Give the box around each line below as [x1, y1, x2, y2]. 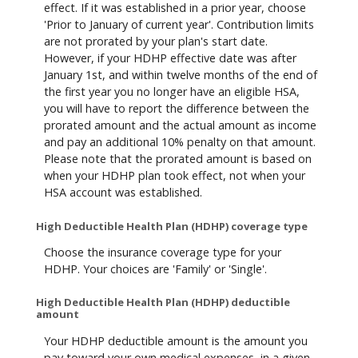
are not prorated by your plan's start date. [44, 34, 268, 50]
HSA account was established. [44, 185, 202, 201]
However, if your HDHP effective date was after [44, 50, 296, 66]
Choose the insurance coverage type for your [44, 244, 281, 260]
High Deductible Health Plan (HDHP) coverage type [36, 218, 308, 233]
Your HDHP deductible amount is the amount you [44, 332, 308, 348]
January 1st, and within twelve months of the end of [44, 67, 317, 83]
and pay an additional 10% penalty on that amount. [44, 134, 316, 150]
